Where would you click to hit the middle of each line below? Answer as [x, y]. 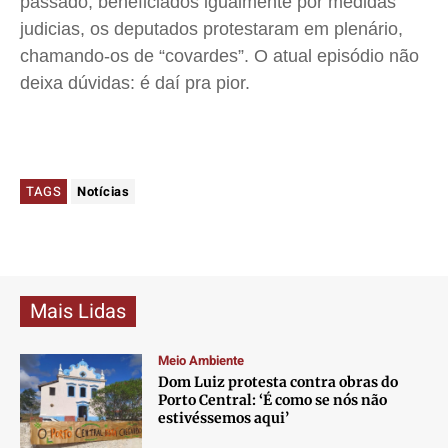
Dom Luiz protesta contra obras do [278, 382]
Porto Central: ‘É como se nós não [273, 400]
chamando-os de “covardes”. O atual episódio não [219, 56]
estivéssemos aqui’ [224, 418]
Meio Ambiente [201, 361]
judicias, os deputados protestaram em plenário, [211, 29]
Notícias [103, 192]
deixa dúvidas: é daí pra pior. [135, 83]
